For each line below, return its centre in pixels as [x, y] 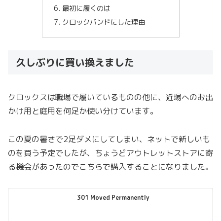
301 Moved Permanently [113, 198]
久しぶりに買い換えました [76, 62]
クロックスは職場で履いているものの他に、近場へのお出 [110, 97]
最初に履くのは [86, 8]
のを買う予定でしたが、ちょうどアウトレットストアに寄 [110, 153]
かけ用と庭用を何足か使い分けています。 [83, 111]
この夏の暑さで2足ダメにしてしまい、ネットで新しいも [109, 139]
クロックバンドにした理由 [103, 22]
